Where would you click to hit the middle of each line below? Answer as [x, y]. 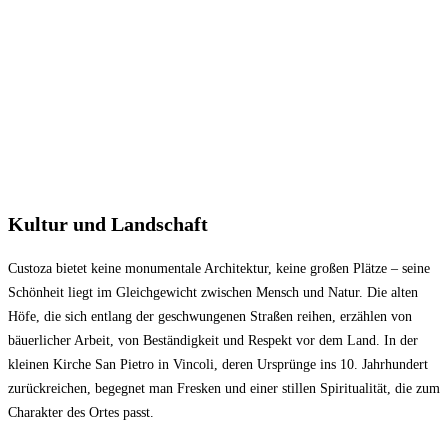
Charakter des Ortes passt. [81, 412]
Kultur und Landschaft [108, 223]
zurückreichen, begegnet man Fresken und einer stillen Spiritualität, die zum [224, 388]
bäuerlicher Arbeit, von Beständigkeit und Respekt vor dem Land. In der [213, 340]
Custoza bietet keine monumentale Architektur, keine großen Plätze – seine [219, 268]
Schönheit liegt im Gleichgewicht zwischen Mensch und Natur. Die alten [213, 292]
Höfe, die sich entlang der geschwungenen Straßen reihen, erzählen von [210, 316]
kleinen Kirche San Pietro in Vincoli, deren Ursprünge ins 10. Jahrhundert [218, 364]
